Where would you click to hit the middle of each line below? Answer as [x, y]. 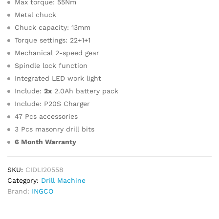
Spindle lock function [51, 66]
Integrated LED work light [58, 78]
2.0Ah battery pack [85, 91]
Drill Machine [63, 180]
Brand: [20, 191]
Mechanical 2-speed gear [57, 53]
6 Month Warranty [45, 142]
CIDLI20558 [44, 170]
